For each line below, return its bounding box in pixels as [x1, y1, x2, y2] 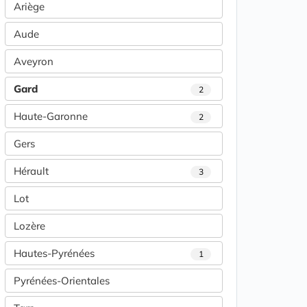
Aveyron [14, 55, 53, 69]
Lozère [14, 219, 45, 233]
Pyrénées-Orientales [14, 274, 110, 288]
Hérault [14, 164, 49, 178]
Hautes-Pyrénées [14, 247, 95, 260]
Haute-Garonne [14, 110, 88, 123]
